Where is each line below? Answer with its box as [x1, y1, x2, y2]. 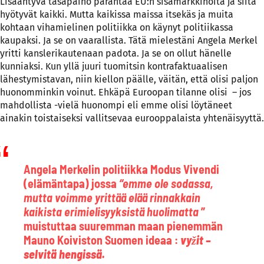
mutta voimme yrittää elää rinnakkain [24, 190, 200, 204]
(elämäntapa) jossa [24, 176, 119, 190]
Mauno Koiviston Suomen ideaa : [24, 232, 180, 247]
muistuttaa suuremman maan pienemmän [24, 218, 225, 233]
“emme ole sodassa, [119, 176, 213, 190]
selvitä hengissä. [24, 246, 105, 261]
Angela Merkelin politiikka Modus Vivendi [24, 161, 222, 176]
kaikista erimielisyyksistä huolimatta [24, 204, 199, 219]
